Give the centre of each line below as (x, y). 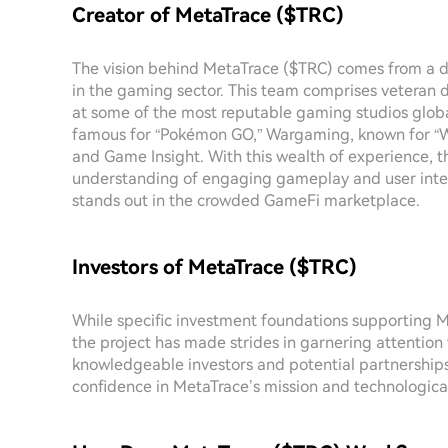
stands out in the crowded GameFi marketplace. (246, 200)
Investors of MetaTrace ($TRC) (214, 267)
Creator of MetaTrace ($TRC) (208, 15)
